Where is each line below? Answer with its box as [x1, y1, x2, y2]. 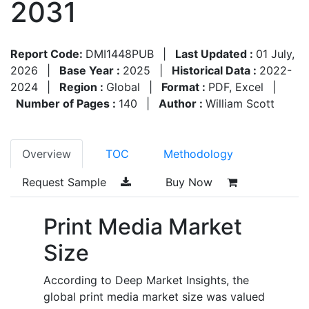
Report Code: [10, 46, 86, 61]
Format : [161, 79, 208, 94]
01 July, [256, 46, 295, 61]
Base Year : [59, 63, 123, 77]
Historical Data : [172, 63, 259, 77]
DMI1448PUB [86, 46, 154, 61]
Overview [22, 146, 71, 161]
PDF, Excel [208, 79, 263, 94]
